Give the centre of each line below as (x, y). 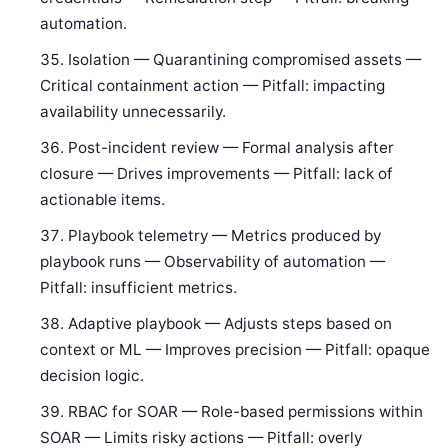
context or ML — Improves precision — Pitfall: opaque (235, 350)
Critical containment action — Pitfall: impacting (213, 86)
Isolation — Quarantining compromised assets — (245, 60)
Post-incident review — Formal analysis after (231, 148)
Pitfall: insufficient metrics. (139, 288)
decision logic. (92, 376)
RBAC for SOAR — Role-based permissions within (246, 412)
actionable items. (103, 200)
